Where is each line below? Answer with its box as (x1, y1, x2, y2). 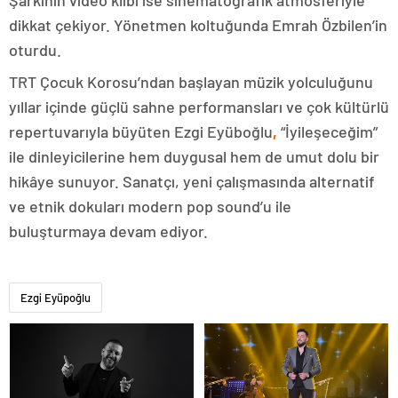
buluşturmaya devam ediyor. (9, 221, 208, 242)
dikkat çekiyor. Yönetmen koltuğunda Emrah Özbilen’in (9, 15, 387, 36)
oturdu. (9, 40, 61, 60)
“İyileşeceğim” (277, 122, 378, 142)
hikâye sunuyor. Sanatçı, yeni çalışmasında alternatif (9, 171, 375, 192)
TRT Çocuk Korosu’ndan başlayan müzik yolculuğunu (9, 72, 373, 92)
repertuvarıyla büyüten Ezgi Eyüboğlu (9, 122, 273, 142)
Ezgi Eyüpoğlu (20, 291, 91, 306)
